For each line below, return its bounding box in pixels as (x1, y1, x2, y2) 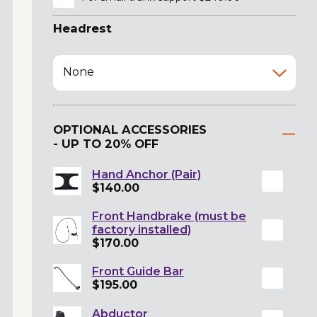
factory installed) (91, 223, 191, 237)
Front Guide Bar (91, 265, 184, 279)
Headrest (52, 21, 112, 35)
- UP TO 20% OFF (52, 137, 158, 151)
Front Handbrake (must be (91, 209, 246, 224)
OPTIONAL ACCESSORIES (52, 122, 207, 137)
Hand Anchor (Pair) (91, 168, 201, 182)
